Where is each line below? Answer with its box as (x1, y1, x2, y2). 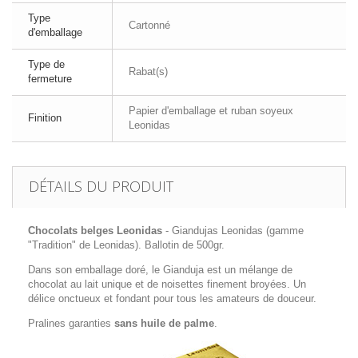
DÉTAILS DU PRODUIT (29, 177, 173, 197)
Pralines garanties (28, 317, 114, 330)
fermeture (28, 73, 72, 86)
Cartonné (129, 19, 170, 32)
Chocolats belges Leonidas (28, 225, 162, 237)
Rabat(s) (129, 66, 168, 78)
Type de (28, 58, 65, 71)
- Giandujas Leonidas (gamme (162, 225, 304, 237)
